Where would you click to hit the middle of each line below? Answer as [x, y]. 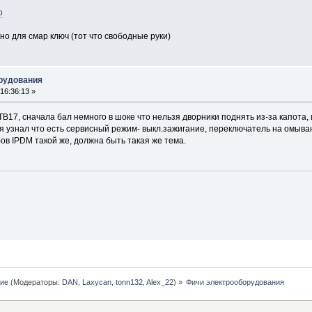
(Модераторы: [36, 282]
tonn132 [130, 282]
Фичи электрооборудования [235, 282]
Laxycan [97, 282]
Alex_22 [160, 282]
